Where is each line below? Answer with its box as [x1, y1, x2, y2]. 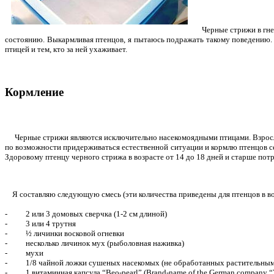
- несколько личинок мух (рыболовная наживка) [5, 238, 184, 248]
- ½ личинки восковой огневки [5, 228, 124, 238]
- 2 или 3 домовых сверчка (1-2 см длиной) [5, 209, 167, 218]
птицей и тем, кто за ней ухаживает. [5, 45, 127, 54]
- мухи [5, 248, 43, 257]
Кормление [5, 86, 64, 99]
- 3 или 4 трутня [5, 218, 76, 228]
